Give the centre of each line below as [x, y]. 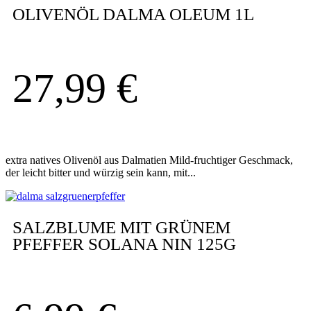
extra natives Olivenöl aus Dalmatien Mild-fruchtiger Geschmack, [149, 160]
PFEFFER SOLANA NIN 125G [124, 244]
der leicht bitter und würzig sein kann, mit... [101, 172]
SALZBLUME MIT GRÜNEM [121, 228]
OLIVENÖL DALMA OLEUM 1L [133, 14]
